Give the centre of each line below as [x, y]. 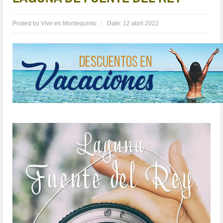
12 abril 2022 [141, 24]
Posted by [27, 24]
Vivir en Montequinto [69, 24]
